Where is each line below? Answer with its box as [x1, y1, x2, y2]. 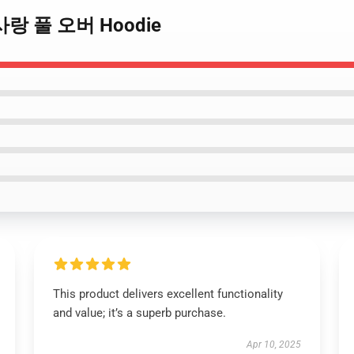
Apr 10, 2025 [247, 339, 302, 350]
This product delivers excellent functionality [52, 287, 283, 301]
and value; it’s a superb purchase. [52, 306, 226, 320]
